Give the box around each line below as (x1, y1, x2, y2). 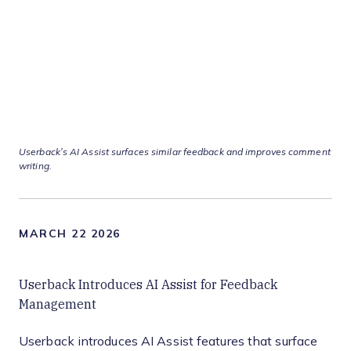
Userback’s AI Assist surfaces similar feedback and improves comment (19, 147, 331, 158)
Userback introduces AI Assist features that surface (19, 335, 318, 349)
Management (19, 295, 96, 313)
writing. (19, 161, 52, 172)
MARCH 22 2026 (19, 227, 121, 241)
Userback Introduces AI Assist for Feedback (19, 276, 277, 293)
